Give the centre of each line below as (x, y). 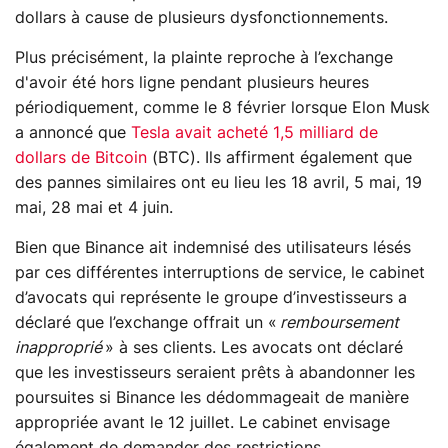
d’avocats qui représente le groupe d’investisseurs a (211, 297)
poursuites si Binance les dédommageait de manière (212, 397)
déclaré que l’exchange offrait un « (147, 322)
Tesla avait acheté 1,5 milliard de (254, 132)
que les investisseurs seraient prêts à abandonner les (215, 372)
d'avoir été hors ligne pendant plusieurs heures (192, 82)
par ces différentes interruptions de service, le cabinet (220, 272)
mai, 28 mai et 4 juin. (94, 207)
